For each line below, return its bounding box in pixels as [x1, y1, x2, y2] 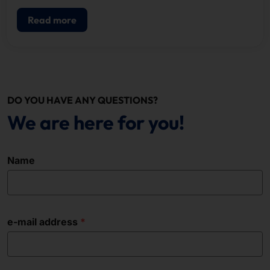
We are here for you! [7, 110, 184, 135]
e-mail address [7, 216, 78, 228]
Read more [28, 14, 77, 27]
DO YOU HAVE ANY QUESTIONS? [7, 94, 158, 107]
